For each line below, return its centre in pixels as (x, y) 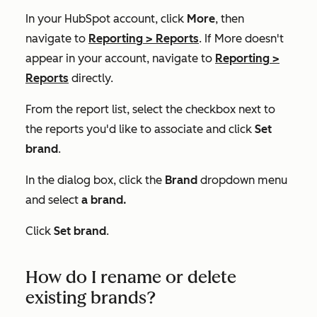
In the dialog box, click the (95, 180)
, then (230, 18)
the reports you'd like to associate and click (140, 129)
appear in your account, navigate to (120, 58)
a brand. (103, 200)
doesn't (263, 38)
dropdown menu (242, 180)
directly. (91, 78)
